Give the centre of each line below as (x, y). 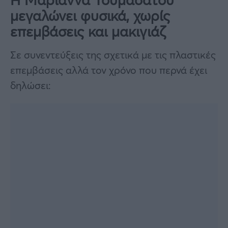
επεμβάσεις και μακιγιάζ (88, 31)
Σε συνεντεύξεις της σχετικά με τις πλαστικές (113, 54)
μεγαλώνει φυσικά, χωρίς (90, 15)
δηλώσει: (31, 85)
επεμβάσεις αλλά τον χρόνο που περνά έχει (109, 70)
